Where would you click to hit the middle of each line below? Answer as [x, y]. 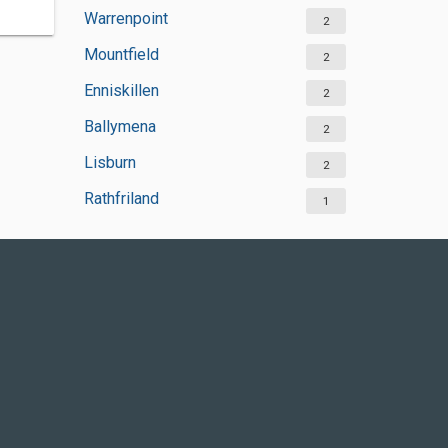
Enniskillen [121, 90]
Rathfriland [121, 198]
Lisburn [109, 162]
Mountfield [121, 54]
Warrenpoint [125, 18]
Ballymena [119, 126]
